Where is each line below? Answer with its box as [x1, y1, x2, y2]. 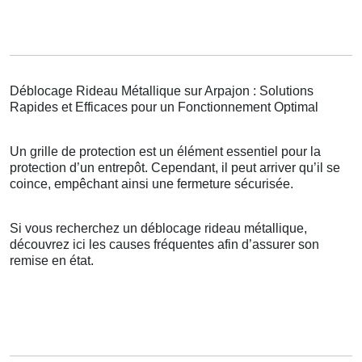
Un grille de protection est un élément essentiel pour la [10, 145, 321, 159]
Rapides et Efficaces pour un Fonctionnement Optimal [10, 100, 318, 115]
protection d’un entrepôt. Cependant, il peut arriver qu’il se [10, 161, 340, 175]
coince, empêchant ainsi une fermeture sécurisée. [10, 177, 293, 192]
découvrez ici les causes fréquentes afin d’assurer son [10, 238, 319, 252]
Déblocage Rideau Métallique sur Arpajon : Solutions [10, 84, 314, 99]
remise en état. [10, 254, 94, 268]
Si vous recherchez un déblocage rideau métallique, [10, 221, 307, 236]
